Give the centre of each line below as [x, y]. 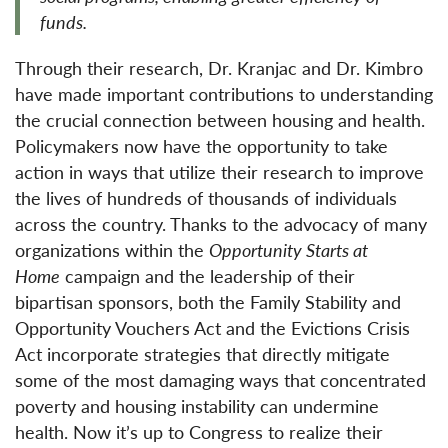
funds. [63, 21]
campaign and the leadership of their [207, 275]
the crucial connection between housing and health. [220, 119]
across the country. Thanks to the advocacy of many [221, 223]
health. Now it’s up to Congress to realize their [199, 431]
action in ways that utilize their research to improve [219, 171]
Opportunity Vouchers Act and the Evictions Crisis [212, 327]
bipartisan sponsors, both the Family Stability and [208, 301]
